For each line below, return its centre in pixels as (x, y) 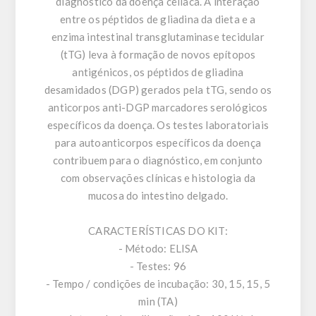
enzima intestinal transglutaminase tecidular (158, 37)
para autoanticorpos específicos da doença (158, 143)
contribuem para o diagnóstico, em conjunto (158, 160)
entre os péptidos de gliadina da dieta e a (158, 19)
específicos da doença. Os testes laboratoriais (158, 125)
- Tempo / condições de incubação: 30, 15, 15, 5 (158, 284)
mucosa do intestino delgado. (158, 196)
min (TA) (158, 302)
